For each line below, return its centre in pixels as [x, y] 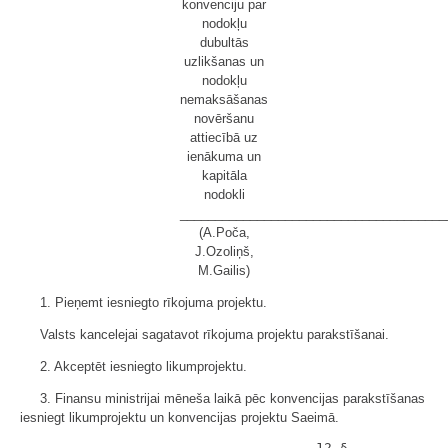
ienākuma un [224, 156]
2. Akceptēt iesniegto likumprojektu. [143, 366]
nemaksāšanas [224, 99]
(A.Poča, [224, 232]
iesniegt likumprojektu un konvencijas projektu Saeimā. [179, 417]
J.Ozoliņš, [224, 251]
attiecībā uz [224, 137]
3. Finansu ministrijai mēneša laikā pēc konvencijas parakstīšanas [232, 398]
